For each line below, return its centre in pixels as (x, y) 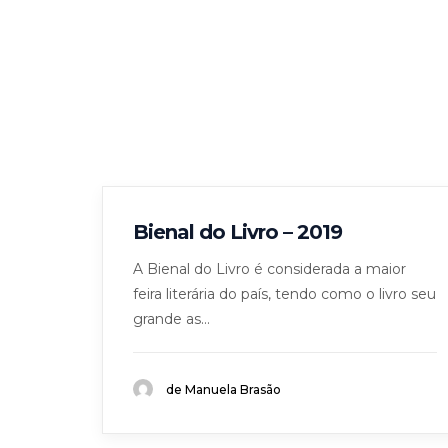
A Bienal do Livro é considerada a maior (269, 269)
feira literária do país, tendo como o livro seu (284, 294)
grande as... (171, 319)
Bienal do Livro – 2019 (237, 232)
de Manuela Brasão (223, 389)
